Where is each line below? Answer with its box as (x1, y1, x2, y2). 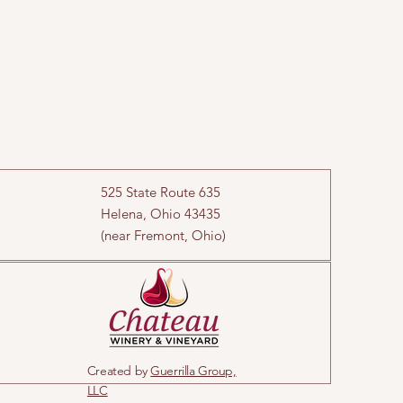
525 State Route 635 (100, 183, 220, 201)
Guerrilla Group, (150, 362, 237, 379)
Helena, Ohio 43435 (100, 204, 220, 222)
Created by (86, 362, 151, 379)
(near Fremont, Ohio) (100, 226, 226, 244)
